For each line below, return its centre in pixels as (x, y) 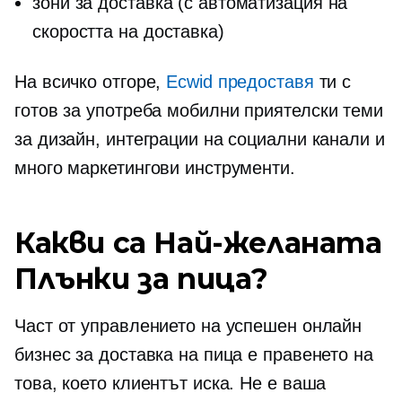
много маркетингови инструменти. (155, 168)
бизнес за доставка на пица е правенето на (194, 354)
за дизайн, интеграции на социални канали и (200, 139)
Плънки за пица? (142, 279)
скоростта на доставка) (128, 31)
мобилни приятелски (253, 110)
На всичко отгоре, (91, 82)
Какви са (84, 243)
